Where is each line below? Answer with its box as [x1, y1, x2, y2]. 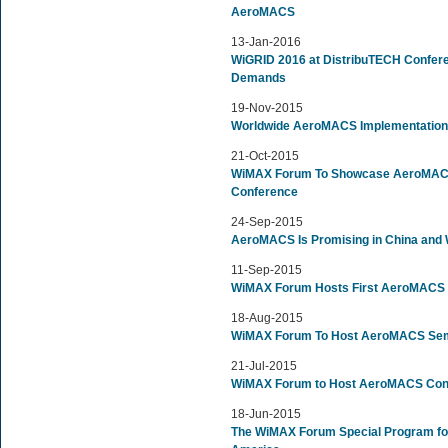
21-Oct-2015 [231, 149, 299, 163]
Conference [231, 185, 298, 199]
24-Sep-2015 [231, 215, 303, 229]
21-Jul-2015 [231, 359, 297, 373]
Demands [231, 71, 286, 85]
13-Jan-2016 [231, 35, 301, 49]
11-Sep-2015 [231, 263, 302, 277]
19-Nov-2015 [231, 101, 303, 115]
